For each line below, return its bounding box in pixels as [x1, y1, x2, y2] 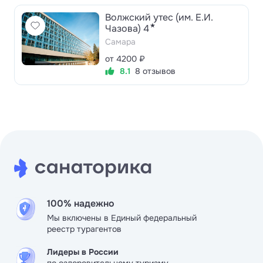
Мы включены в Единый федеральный [47, 213, 197, 223]
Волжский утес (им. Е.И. [105, 11, 213, 24]
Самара [105, 36, 136, 48]
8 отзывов [135, 66, 176, 77]
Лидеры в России [47, 247, 119, 257]
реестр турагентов [47, 224, 122, 234]
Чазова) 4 [105, 22, 149, 35]
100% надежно [47, 197, 114, 210]
